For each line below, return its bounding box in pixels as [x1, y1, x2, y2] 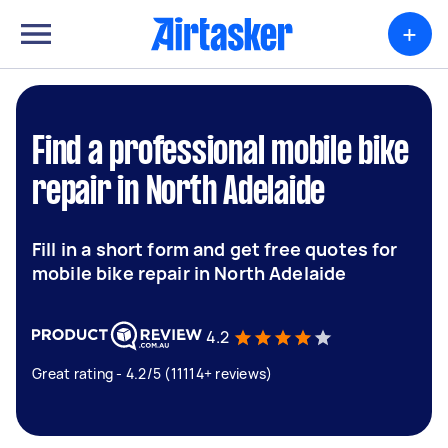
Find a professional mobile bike [32, 135, 409, 171]
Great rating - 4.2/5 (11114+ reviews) [32, 364, 273, 383]
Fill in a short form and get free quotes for [32, 237, 398, 261]
